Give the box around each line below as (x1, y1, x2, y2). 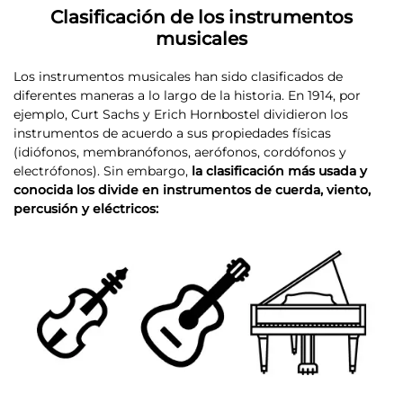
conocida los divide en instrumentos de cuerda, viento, (13, 182, 371, 198)
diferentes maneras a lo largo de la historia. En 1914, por (13, 87, 361, 103)
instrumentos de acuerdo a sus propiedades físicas (13, 125, 331, 141)
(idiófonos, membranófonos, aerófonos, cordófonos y (13, 144, 346, 160)
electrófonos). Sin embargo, (13, 163, 192, 179)
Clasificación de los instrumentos (50, 6, 353, 28)
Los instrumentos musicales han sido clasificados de (13, 68, 343, 85)
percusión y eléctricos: (13, 201, 158, 217)
